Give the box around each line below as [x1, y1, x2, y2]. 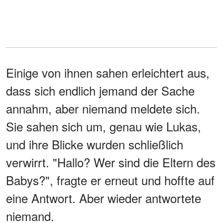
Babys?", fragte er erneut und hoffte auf [6, 171, 215, 189]
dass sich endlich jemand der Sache [6, 81, 195, 99]
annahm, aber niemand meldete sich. [6, 99, 200, 117]
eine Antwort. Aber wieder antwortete [6, 189, 201, 207]
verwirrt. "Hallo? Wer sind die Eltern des [6, 153, 216, 171]
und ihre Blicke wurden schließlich [6, 135, 183, 153]
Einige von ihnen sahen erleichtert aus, [6, 63, 210, 81]
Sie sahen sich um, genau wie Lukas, [6, 117, 201, 135]
